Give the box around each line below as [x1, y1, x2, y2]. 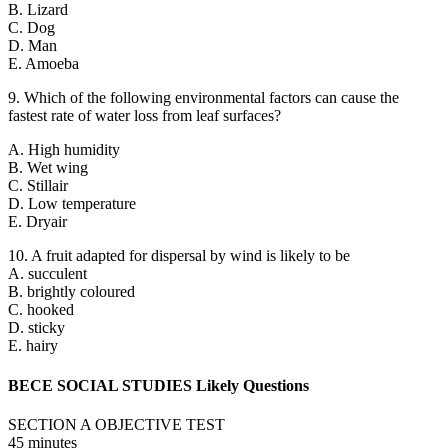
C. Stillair [8, 177, 68, 195]
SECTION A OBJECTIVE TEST [8, 415, 225, 433]
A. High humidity [8, 141, 120, 159]
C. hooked [8, 301, 74, 319]
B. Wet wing [8, 159, 88, 177]
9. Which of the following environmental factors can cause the [8, 89, 399, 107]
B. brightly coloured [8, 283, 135, 301]
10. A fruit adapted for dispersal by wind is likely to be [8, 247, 350, 265]
